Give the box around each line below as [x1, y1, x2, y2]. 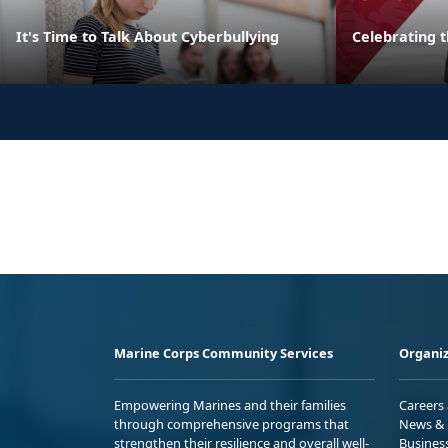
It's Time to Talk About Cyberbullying [16, 26, 279, 46]
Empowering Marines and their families [114, 395, 346, 414]
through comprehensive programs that [114, 414, 349, 433]
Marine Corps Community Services [114, 343, 333, 362]
